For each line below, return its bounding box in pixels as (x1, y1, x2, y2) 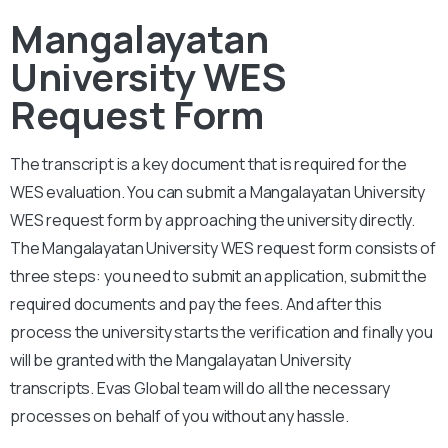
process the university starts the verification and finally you (10, 320, 433, 343)
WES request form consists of (220, 236, 437, 259)
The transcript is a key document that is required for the (10, 152, 407, 175)
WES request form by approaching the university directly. (10, 208, 416, 231)
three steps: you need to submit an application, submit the (10, 264, 427, 287)
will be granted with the (10, 348, 176, 371)
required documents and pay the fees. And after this (10, 292, 382, 315)
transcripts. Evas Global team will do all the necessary (10, 376, 391, 399)
